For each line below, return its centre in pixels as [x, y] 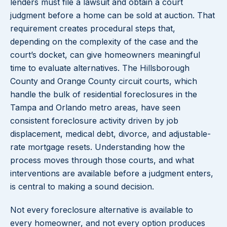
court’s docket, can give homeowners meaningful [105, 55]
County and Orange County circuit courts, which [104, 81]
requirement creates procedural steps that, [93, 29]
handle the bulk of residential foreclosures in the [104, 94]
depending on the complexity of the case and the [104, 42]
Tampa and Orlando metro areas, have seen [95, 108]
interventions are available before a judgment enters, [112, 174]
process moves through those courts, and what [102, 160]
